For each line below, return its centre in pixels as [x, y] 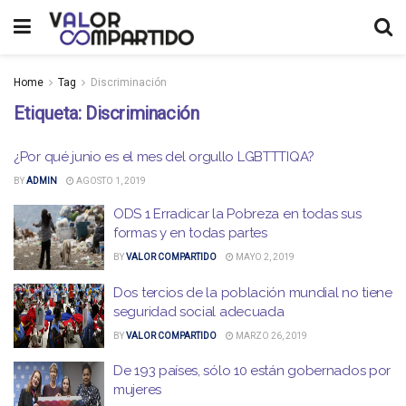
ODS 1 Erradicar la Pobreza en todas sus [237, 214]
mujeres [137, 390]
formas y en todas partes [190, 233]
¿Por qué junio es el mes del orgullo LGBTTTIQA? [164, 157]
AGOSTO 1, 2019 [110, 181]
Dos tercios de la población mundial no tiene [253, 292]
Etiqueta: [49, 113]
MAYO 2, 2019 [264, 257]
